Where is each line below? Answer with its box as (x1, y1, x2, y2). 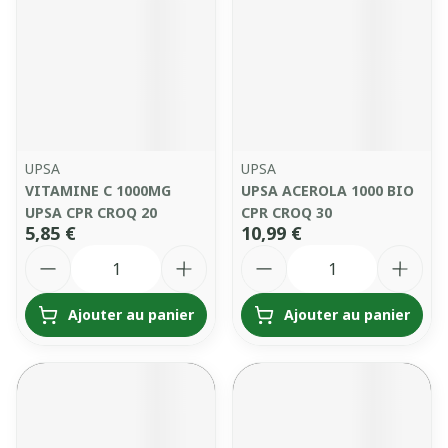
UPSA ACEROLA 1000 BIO (241, 181, 414, 200)
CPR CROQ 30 (241, 203, 332, 222)
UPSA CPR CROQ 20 (25, 203, 157, 222)
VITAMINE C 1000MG (25, 181, 171, 200)
